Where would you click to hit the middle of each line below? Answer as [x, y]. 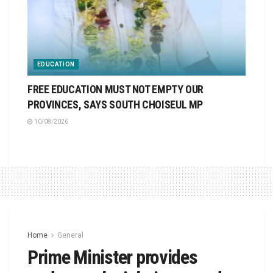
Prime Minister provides [112, 257]
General [70, 236]
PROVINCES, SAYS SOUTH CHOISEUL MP [116, 105]
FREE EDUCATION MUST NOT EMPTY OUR [116, 90]
